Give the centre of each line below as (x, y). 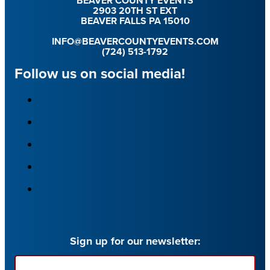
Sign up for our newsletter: (135, 241)
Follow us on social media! (100, 74)
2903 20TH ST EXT (135, 11)
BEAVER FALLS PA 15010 (135, 21)
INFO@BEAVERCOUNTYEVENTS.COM (135, 42)
